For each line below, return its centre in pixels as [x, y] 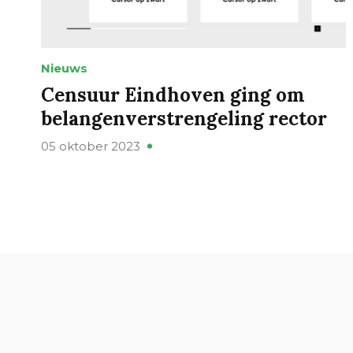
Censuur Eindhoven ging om [173, 95]
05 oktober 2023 [91, 146]
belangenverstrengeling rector [184, 118]
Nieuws [64, 68]
